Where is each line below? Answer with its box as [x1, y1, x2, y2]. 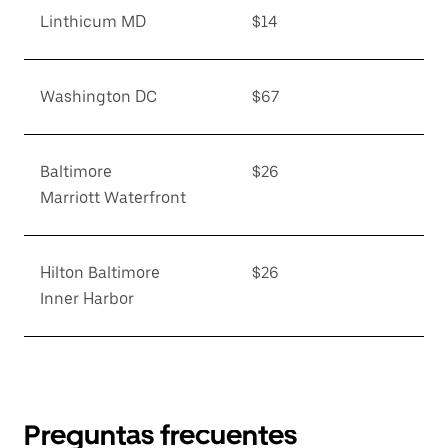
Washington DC [40, 87, 157, 106]
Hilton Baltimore [40, 263, 160, 282]
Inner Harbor [40, 289, 134, 308]
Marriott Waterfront [40, 188, 186, 207]
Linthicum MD [40, 12, 146, 31]
